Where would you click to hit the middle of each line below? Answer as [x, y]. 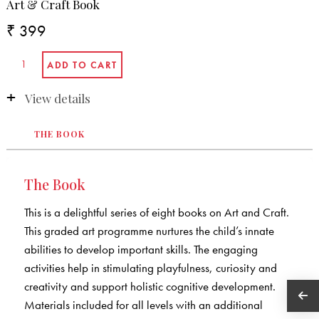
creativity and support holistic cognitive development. [150, 286]
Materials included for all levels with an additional [143, 304]
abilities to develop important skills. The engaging [141, 249]
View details [57, 98]
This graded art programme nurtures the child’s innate [149, 230]
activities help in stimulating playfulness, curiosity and [150, 267]
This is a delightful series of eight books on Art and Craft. [156, 212]
